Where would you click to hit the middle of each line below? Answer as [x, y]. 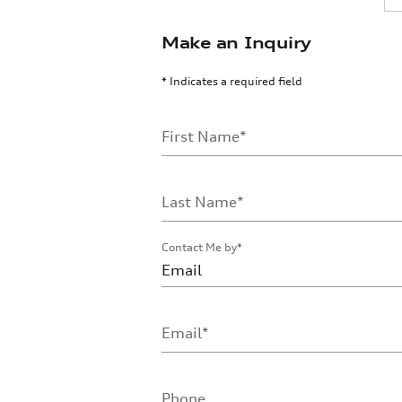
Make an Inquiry [237, 43]
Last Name [199, 202]
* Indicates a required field [232, 81]
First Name [201, 136]
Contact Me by [199, 247]
